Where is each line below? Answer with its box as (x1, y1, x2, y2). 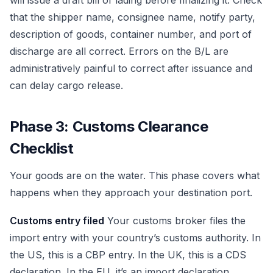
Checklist (10, 140, 74, 158)
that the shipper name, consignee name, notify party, (10, 11, 255, 24)
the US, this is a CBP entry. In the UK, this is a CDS (10, 248, 246, 261)
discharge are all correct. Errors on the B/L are (10, 45, 229, 58)
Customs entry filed (10, 214, 104, 227)
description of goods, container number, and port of (10, 28, 252, 41)
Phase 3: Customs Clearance (10, 118, 208, 136)
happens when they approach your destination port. (10, 186, 252, 199)
